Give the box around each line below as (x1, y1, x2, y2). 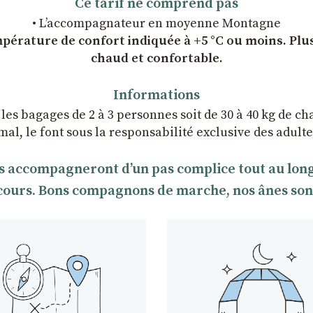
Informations (113, 87, 200, 104)
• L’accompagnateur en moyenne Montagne (32, 15, 281, 31)
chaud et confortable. (90, 50, 223, 66)
